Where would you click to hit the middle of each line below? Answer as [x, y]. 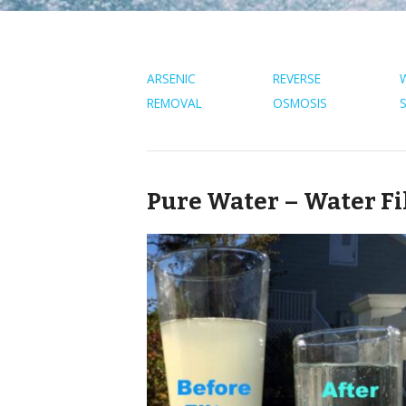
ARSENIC [171, 78]
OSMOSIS [300, 103]
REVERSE [297, 78]
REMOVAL [174, 103]
